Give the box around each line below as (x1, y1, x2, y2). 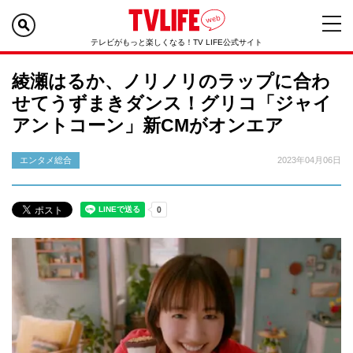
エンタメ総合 (20, 155, 72, 165)
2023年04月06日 (277, 155, 341, 165)
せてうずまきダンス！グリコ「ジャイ (12, 93, 332, 113)
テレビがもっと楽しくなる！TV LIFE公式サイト (91, 38, 262, 46)
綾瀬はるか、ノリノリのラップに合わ (12, 71, 330, 91)
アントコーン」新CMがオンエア (12, 115, 284, 136)
